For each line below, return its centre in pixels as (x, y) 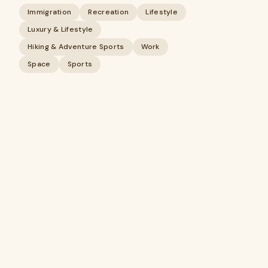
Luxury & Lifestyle (60, 29)
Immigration (50, 12)
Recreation (109, 12)
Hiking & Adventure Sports (76, 47)
